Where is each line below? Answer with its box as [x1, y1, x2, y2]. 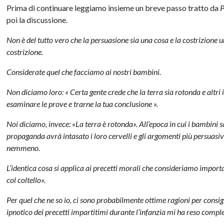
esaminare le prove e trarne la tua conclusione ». [6, 98, 158, 108]
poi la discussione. [6, 14, 68, 24]
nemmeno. [6, 142, 40, 152]
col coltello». [6, 174, 46, 184]
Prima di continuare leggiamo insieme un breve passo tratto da [6, 2, 220, 12]
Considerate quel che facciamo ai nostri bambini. [6, 66, 161, 76]
